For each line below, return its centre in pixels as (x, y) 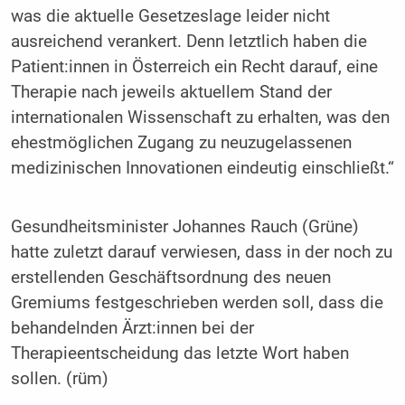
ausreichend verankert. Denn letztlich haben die (188, 41)
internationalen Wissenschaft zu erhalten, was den (200, 117)
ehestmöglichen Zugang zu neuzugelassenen (181, 142)
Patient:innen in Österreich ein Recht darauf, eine (194, 66)
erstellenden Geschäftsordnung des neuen (170, 278)
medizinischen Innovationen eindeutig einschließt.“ (202, 168)
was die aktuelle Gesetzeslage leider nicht (170, 16)
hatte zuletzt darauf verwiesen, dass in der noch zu (201, 253)
